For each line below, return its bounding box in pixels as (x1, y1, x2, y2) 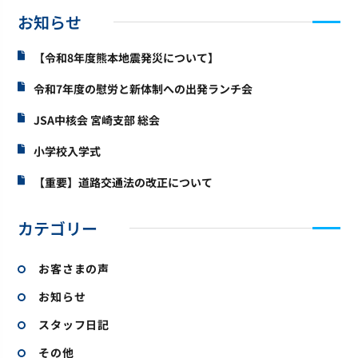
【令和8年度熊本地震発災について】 (34, 50, 220, 66)
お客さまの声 (38, 261, 109, 276)
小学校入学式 (34, 143, 101, 159)
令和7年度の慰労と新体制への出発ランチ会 (34, 81, 253, 97)
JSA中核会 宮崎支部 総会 (34, 112, 161, 128)
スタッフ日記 (38, 316, 109, 332)
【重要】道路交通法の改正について (34, 174, 213, 190)
